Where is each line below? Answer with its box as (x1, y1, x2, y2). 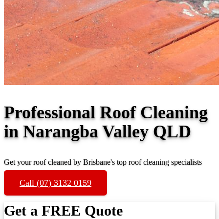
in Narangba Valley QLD (4, 121, 191, 141)
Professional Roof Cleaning (4, 102, 208, 122)
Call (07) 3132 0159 (20, 177, 91, 188)
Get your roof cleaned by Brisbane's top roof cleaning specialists (4, 157, 202, 166)
